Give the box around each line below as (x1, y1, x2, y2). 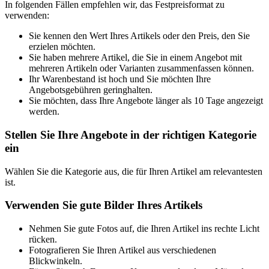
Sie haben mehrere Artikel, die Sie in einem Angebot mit (29, 52, 242, 63)
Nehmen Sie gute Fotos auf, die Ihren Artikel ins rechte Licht (29, 223, 259, 234)
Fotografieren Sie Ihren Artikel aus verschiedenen (29, 244, 216, 255)
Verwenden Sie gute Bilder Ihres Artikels (5, 199, 202, 212)
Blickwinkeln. (29, 255, 82, 266)
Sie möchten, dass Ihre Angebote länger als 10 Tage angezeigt (29, 95, 263, 106)
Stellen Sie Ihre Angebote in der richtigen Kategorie (5, 128, 256, 141)
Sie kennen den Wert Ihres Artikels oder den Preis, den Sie (29, 31, 250, 41)
